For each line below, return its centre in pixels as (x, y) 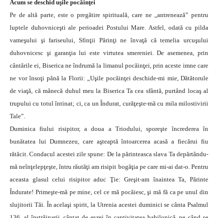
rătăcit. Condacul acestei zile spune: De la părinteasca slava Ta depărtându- (109, 154)
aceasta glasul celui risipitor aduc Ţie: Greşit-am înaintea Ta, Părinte (109, 179)
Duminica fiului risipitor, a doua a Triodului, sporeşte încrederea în (109, 129)
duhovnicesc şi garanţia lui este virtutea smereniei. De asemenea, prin (109, 53)
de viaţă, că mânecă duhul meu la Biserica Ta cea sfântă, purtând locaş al (109, 91)
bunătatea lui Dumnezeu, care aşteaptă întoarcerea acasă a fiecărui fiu (109, 141)
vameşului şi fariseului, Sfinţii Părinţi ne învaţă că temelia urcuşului (109, 40)
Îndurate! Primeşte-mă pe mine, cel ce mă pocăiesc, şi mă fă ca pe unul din (109, 192)
